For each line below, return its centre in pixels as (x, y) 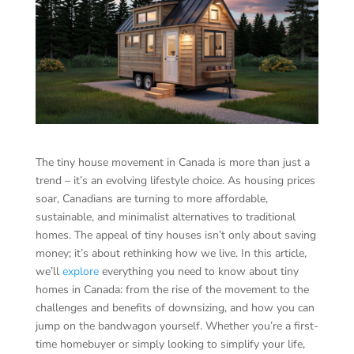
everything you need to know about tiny (198, 271)
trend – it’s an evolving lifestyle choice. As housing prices (175, 180)
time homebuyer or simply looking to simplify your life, (170, 344)
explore (80, 271)
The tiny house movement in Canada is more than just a (172, 162)
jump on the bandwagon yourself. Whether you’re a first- (177, 326)
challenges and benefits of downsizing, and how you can (175, 307)
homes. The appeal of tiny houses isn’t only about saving (175, 235)
